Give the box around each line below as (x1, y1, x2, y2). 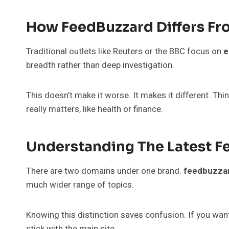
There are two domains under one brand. (26, 164, 184, 177)
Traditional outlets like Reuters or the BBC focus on (26, 44, 223, 58)
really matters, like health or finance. (26, 102, 163, 116)
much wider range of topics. (26, 178, 134, 191)
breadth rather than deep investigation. (26, 58, 174, 72)
